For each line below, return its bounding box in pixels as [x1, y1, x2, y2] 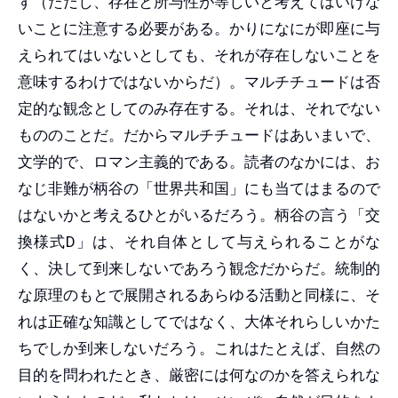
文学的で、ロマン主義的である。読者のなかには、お [18, 152, 380, 171]
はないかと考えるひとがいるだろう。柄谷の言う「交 [18, 205, 380, 224]
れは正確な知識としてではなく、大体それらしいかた [18, 312, 380, 330]
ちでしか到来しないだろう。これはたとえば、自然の [18, 338, 380, 357]
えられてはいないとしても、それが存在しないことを [18, 45, 380, 64]
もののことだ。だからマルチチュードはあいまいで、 [18, 125, 380, 144]
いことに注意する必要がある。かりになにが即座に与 [18, 19, 380, 37]
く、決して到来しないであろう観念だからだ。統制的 [18, 259, 380, 277]
